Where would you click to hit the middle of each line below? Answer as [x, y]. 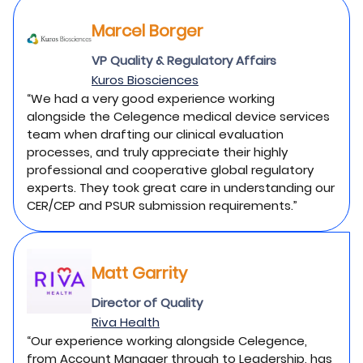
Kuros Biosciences [145, 80]
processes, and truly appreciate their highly [157, 152]
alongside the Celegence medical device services [178, 116]
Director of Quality [147, 303]
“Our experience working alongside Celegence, [167, 341]
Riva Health [126, 322]
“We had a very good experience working [151, 98]
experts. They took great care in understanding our [181, 188]
